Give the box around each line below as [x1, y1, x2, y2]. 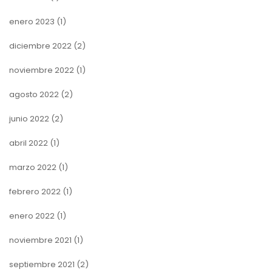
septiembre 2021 [9, 258, 75, 270]
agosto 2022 [9, 88, 59, 100]
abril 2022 [9, 137, 48, 149]
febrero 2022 [9, 185, 61, 197]
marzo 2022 [9, 161, 56, 173]
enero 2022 [9, 209, 55, 222]
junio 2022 [9, 112, 49, 124]
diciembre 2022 [9, 39, 72, 52]
